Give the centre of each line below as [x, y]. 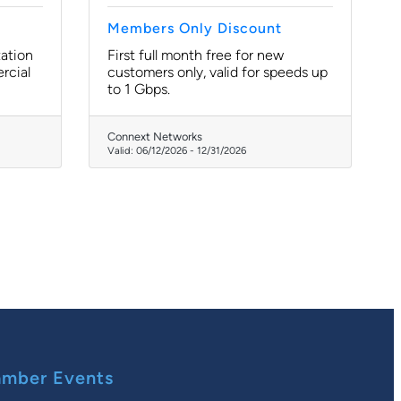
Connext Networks [155, 137]
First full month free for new [196, 55]
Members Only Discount [195, 28]
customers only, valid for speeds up [218, 72]
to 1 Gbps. [139, 89]
